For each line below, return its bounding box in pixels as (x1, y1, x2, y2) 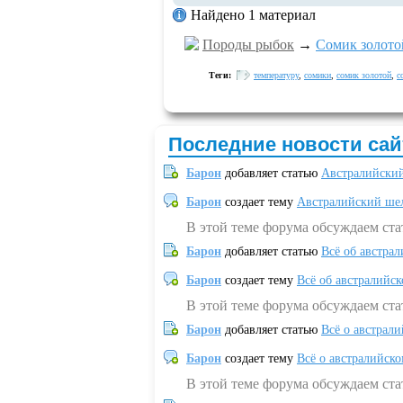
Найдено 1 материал (191, 7, 316, 22)
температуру (254, 70, 299, 80)
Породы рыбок (202, 37, 294, 52)
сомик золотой (336, 70, 391, 80)
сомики (304, 70, 331, 80)
